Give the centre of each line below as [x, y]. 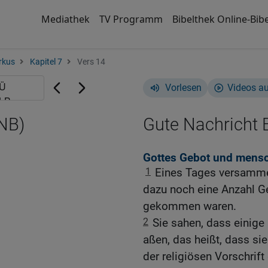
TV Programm [131, 19]
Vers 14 [90, 62]
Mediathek [65, 19]
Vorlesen [183, 88]
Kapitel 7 [46, 62]
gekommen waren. [190, 206]
